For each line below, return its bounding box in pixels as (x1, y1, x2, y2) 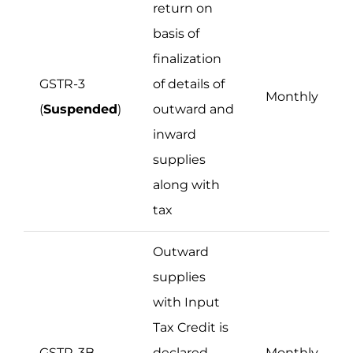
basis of (153, 26, 199, 42)
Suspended (43, 102, 117, 117)
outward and (153, 102, 234, 117)
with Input (153, 295, 220, 310)
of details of (153, 76, 225, 92)
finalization (153, 51, 221, 67)
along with (153, 177, 220, 193)
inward (153, 127, 196, 143)
